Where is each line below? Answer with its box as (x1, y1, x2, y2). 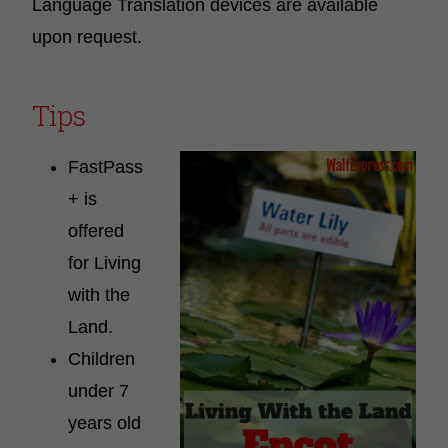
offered (68, 221, 124, 241)
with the (68, 285, 130, 305)
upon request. (32, 27, 142, 47)
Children (68, 349, 135, 369)
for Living (68, 253, 141, 273)
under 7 (68, 381, 129, 401)
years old (68, 413, 141, 433)
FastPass (68, 157, 143, 177)
